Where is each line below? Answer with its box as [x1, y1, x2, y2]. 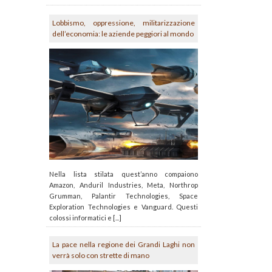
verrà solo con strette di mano [52, 251, 149, 260]
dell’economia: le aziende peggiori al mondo [52, 29, 194, 38]
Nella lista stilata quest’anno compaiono [49, 170, 198, 178]
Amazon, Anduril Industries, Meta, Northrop [49, 181, 198, 189]
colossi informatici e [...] [49, 214, 121, 222]
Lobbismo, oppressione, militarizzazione [52, 18, 195, 27]
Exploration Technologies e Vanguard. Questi [49, 203, 198, 211]
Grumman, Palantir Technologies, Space [49, 192, 198, 200]
